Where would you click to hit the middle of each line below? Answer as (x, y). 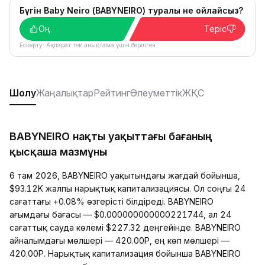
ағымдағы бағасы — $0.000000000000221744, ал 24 (120, 214)
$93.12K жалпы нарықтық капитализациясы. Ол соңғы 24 (127, 188)
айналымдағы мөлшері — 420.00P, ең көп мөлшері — (119, 240)
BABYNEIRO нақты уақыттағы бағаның (111, 136)
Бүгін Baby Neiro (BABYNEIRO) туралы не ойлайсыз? (131, 10)
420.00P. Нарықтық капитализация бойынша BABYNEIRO (125, 253)
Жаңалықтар (65, 93)
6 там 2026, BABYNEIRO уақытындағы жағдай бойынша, (125, 175)
